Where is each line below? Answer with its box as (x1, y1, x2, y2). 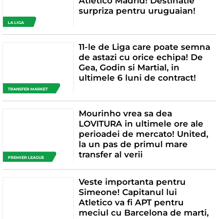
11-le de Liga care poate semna (78, 42, 210, 52)
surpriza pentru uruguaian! (78, 5, 196, 16)
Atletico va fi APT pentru (78, 197, 184, 208)
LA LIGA (8, 20, 24, 25)
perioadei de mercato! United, (78, 129, 208, 139)
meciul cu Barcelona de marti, (78, 208, 209, 218)
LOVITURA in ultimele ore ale (78, 119, 203, 129)
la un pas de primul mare (78, 139, 188, 150)
